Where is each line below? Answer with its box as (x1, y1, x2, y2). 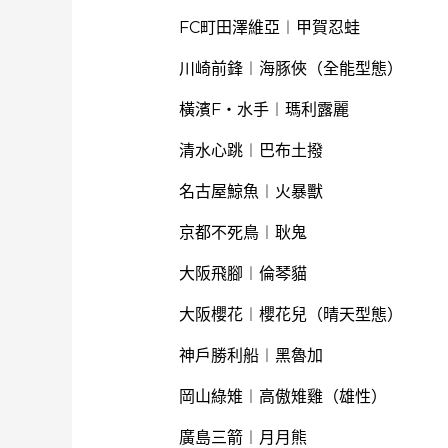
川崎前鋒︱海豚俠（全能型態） (178, 59, 403, 78)
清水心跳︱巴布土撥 (178, 141, 323, 160)
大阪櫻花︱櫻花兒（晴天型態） (178, 305, 403, 324)
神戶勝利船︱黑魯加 (178, 346, 323, 365)
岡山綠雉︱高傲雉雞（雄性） (178, 387, 387, 406)
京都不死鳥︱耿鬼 (178, 223, 307, 242)
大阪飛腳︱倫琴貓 (178, 264, 307, 283)
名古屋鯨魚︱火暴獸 (178, 182, 323, 201)
